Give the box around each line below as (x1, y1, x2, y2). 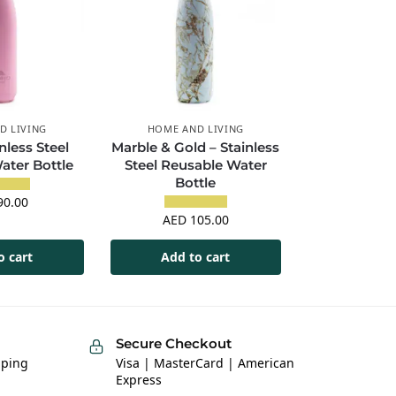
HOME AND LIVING (147, 122, 245, 136)
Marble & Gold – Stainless (111, 139, 280, 156)
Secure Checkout (115, 334, 232, 352)
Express (115, 371, 162, 389)
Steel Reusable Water (124, 156, 267, 174)
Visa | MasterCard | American (115, 354, 294, 372)
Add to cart (161, 247, 231, 265)
